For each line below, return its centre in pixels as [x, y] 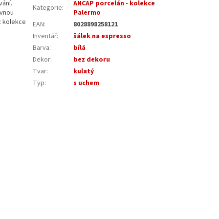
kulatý [84, 71]
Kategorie [48, 8]
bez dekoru [92, 59]
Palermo [87, 12]
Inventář [45, 36]
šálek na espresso [102, 36]
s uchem [87, 83]
